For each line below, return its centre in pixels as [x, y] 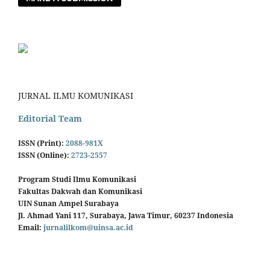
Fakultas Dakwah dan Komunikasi [80, 191]
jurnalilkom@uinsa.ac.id [88, 227]
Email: [31, 227]
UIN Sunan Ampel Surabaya [68, 203]
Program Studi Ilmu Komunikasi [77, 179]
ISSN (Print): [42, 143]
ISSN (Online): [45, 155]
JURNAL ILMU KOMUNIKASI [76, 95]
